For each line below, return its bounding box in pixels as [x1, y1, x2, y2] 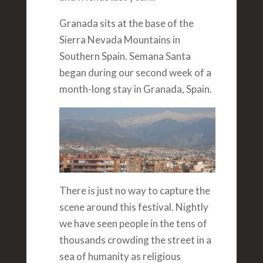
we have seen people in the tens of [59, 217, 207, 230]
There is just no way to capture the [59, 184, 210, 197]
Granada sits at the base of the [59, 17, 194, 30]
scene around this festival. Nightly [59, 201, 208, 214]
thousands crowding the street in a [59, 234, 211, 247]
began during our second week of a [59, 66, 211, 79]
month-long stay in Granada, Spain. [59, 83, 212, 96]
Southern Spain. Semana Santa [59, 50, 191, 63]
